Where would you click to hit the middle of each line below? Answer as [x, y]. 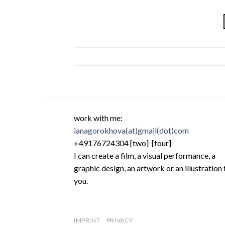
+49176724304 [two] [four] [123, 143]
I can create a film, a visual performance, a [145, 155]
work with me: [98, 118]
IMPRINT [87, 220]
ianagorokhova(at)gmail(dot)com [131, 130]
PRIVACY [120, 220]
